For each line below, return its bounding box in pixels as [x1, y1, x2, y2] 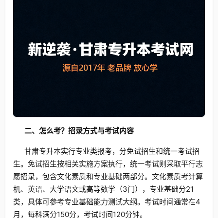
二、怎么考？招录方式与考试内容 [24, 126, 134, 135]
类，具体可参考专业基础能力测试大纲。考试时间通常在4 [13, 197, 200, 206]
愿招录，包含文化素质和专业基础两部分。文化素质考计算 [13, 171, 203, 181]
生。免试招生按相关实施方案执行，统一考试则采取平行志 [13, 159, 203, 168]
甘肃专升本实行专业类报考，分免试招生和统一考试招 [24, 146, 200, 156]
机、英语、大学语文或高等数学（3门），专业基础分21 [13, 184, 194, 194]
